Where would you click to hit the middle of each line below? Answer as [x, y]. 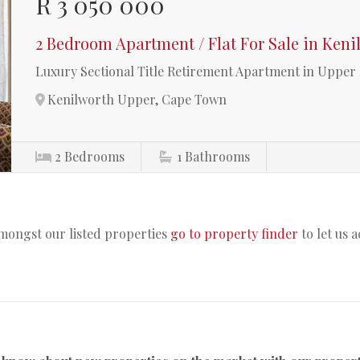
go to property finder [234, 233]
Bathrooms [218, 156]
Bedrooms [95, 156]
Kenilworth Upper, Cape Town [137, 99]
